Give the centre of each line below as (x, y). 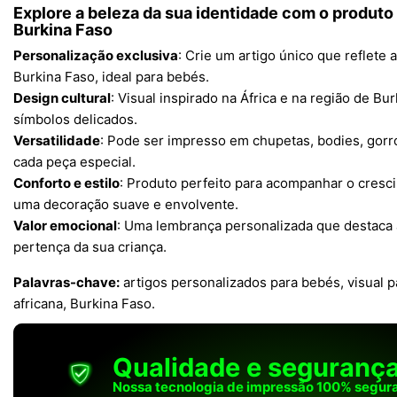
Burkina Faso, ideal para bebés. (111, 77)
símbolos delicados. (75, 119)
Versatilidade (57, 140)
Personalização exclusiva (96, 55)
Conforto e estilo (66, 183)
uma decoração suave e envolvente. (126, 204)
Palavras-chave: (66, 282)
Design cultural (62, 98)
